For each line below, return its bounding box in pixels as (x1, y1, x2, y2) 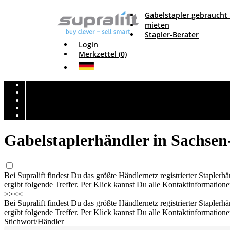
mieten (145, 20, 169, 30)
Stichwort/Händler (4, 217, 64, 226)
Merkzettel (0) (79, 49, 127, 59)
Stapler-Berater (145, 30, 199, 40)
